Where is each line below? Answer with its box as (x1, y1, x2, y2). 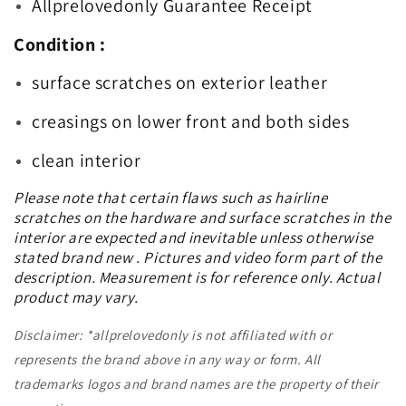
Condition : (14, 32, 106, 56)
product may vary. (14, 286, 139, 307)
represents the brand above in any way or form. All (14, 350, 322, 368)
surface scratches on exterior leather (32, 71, 332, 95)
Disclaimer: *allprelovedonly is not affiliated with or (14, 325, 333, 343)
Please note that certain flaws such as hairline (14, 187, 328, 208)
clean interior (32, 148, 145, 172)
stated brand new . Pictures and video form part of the (14, 246, 382, 267)
